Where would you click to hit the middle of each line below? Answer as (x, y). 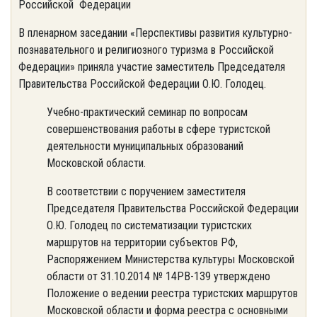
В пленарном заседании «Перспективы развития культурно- (155, 33)
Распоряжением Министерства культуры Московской (171, 259)
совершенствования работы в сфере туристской (158, 129)
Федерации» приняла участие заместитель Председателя (152, 67)
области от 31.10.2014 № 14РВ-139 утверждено (158, 276)
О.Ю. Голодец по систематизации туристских (149, 225)
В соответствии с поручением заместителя (146, 191)
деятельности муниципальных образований (145, 146)
